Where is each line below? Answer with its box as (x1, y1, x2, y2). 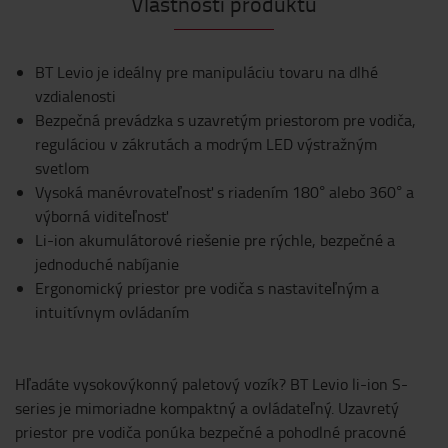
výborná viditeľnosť (35, 204, 168, 227)
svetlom (35, 156, 89, 179)
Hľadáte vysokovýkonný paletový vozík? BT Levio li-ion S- (15, 372, 408, 395)
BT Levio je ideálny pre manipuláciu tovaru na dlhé (35, 60, 378, 83)
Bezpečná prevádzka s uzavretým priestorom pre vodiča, (35, 108, 416, 131)
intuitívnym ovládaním (35, 300, 189, 323)
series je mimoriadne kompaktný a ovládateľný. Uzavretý (15, 396, 399, 419)
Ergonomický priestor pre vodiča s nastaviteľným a (35, 276, 379, 299)
